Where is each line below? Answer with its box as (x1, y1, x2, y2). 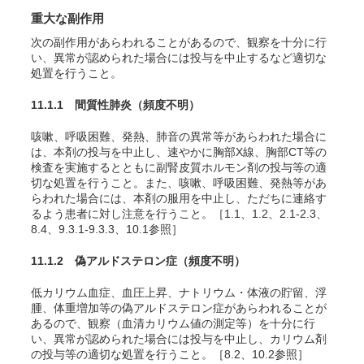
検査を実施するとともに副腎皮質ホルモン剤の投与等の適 (31, 161, 327, 174)
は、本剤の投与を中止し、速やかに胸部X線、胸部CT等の (31, 145, 327, 158)
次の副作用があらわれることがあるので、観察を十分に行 (31, 36, 327, 49)
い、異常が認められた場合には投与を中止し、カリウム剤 (31, 332, 327, 345)
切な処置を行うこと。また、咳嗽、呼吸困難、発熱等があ (31, 176, 327, 189)
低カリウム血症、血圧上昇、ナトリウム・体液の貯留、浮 (31, 286, 327, 299)
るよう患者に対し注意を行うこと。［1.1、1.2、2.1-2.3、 (31, 207, 327, 220)
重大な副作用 (31, 11, 104, 25)
